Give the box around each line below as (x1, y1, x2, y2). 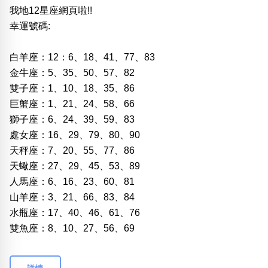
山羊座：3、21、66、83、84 (10, 191, 135, 202)
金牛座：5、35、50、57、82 (10, 67, 135, 78)
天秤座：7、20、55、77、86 (10, 145, 135, 156)
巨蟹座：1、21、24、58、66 (10, 98, 135, 109)
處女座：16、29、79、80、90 (10, 129, 140, 140)
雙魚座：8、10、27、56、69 (10, 223, 135, 233)
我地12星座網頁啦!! (10, 5, 92, 16)
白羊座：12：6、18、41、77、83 (10, 51, 155, 62)
